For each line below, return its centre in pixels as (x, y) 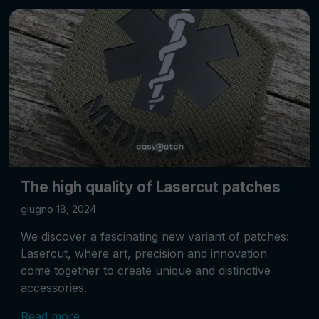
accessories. (54, 288)
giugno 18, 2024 (58, 209)
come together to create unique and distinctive (146, 271)
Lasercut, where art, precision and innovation (144, 254)
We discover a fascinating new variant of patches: (155, 237)
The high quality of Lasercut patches (151, 187)
